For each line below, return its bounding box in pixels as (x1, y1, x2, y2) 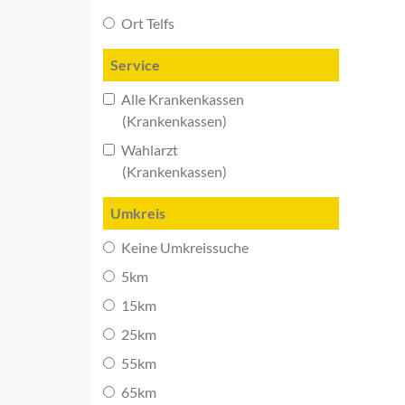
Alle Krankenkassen (118, 89, 244, 108)
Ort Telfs (118, 14, 174, 32)
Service (110, 55, 160, 73)
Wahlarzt (118, 140, 178, 158)
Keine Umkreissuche (118, 238, 249, 256)
